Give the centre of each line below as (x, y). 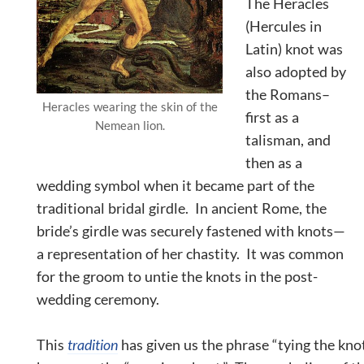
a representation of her (111, 253)
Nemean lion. (130, 125)
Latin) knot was (294, 48)
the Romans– (288, 94)
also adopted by (296, 71)
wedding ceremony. (101, 299)
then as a (274, 162)
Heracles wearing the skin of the (130, 106)
